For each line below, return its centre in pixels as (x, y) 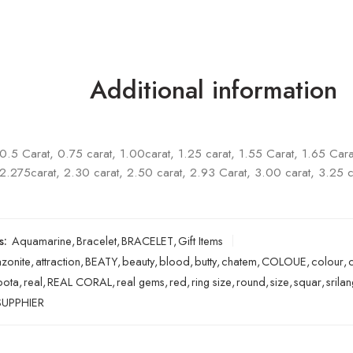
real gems (141, 281)
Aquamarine (42, 240)
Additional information (213, 89)
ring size (212, 281)
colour (327, 261)
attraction (58, 261)
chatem (239, 261)
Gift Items (201, 240)
